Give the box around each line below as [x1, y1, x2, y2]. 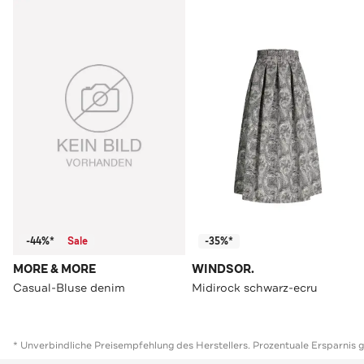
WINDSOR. [192, 262, 254, 278]
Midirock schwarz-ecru [192, 280, 318, 296]
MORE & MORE [13, 262, 96, 278]
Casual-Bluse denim [13, 280, 125, 296]
